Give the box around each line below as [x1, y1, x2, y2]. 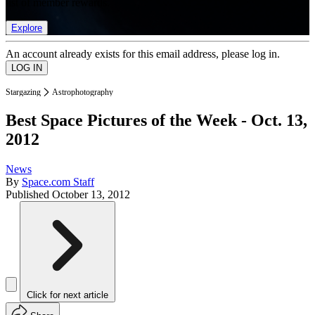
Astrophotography [52, 86, 113, 97]
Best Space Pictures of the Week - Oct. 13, [6, 111, 307, 130]
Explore [11, 22, 42, 33]
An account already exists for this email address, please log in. [6, 47, 280, 60]
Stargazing [6, 86, 41, 97]
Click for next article [27, 290, 108, 301]
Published [6, 188, 52, 201]
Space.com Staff [22, 176, 94, 188]
